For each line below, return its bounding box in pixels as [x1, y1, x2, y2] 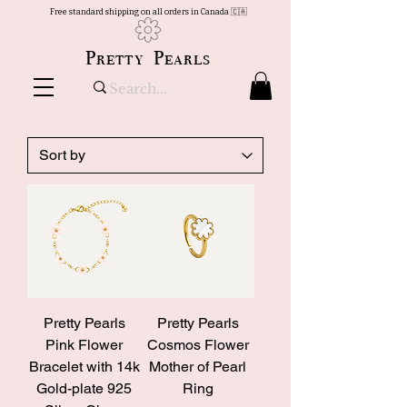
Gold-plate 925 [36, 380, 132, 398]
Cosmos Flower [146, 336, 249, 354]
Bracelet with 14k [28, 358, 140, 376]
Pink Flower [45, 336, 123, 354]
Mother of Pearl [149, 358, 246, 376]
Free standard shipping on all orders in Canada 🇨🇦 [50, 7, 249, 16]
